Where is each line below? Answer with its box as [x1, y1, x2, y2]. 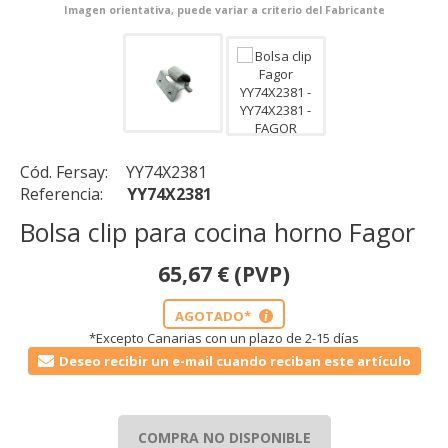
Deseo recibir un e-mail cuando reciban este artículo [58, 352, 411, 370]
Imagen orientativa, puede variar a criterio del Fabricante [63, 3, 385, 17]
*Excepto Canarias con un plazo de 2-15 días [89, 329, 359, 347]
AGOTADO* [175, 307, 254, 325]
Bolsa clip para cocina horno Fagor [20, 215, 415, 249]
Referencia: [20, 183, 107, 205]
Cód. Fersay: [20, 161, 112, 183]
